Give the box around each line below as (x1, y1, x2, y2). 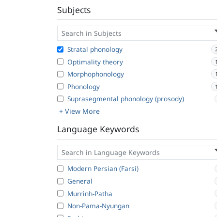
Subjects (57, 4, 91, 16)
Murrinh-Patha (67, 188, 112, 198)
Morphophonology (67, 69, 124, 79)
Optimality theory (67, 57, 123, 66)
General (67, 176, 93, 186)
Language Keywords (57, 123, 139, 135)
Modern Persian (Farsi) (67, 164, 139, 173)
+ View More (59, 107, 100, 116)
